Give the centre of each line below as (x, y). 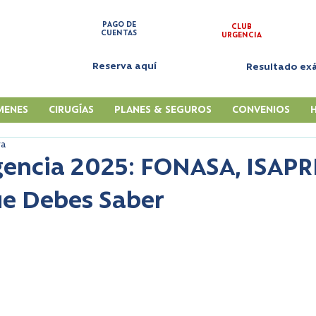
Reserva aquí (124, 67)
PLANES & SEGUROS (163, 110)
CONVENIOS (261, 110)
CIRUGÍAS (72, 110)
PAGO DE (119, 25)
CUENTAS (119, 34)
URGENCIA (241, 36)
